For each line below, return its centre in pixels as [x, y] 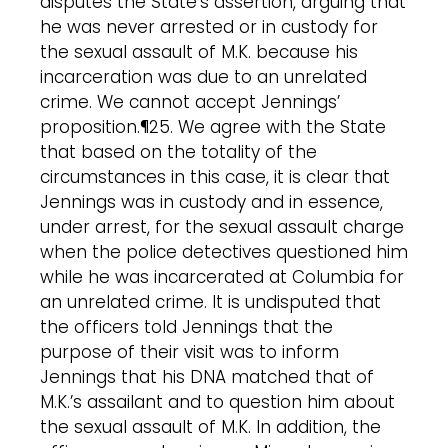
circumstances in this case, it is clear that [215, 176]
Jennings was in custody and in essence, [211, 201]
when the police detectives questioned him [224, 251]
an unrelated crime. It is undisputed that [210, 301]
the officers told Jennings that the [186, 326]
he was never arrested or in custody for [209, 26]
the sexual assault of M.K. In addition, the [210, 426]
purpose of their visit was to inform [189, 351]
